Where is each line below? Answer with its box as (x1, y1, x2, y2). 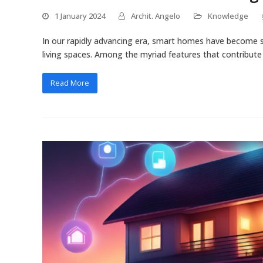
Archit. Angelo (131, 10, 180, 21)
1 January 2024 (55, 10, 105, 21)
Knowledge (208, 10, 248, 21)
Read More (50, 77, 89, 88)
